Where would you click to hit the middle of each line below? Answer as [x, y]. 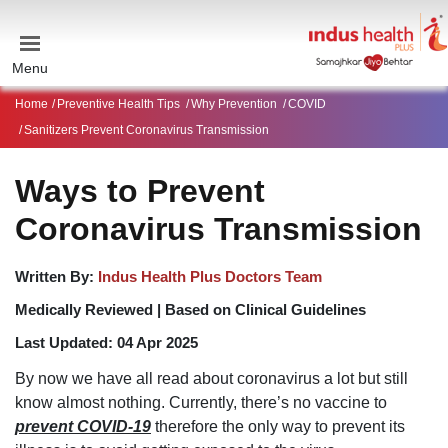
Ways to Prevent [140, 191]
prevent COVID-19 [83, 426]
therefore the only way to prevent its [278, 426]
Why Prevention [234, 104]
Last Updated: [66, 342]
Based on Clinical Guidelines [265, 309]
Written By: [56, 276]
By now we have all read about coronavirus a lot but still [211, 378]
